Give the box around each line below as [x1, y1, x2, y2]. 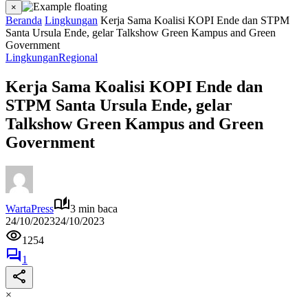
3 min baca [70, 202, 118, 214]
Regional [58, 52, 98, 63]
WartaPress [5, 202, 54, 214]
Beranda [5, 14, 42, 26]
